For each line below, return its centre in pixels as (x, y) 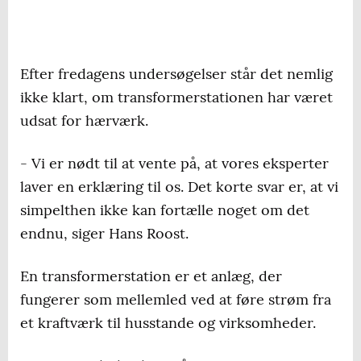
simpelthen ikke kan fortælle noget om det (165, 210)
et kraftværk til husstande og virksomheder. (168, 323)
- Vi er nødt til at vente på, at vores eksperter (174, 164)
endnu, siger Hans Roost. (104, 234)
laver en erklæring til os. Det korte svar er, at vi (179, 187)
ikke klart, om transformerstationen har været (176, 98)
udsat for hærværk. (84, 121)
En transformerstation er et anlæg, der (151, 276)
